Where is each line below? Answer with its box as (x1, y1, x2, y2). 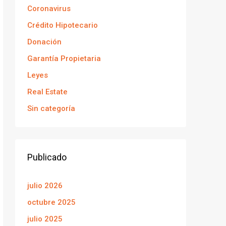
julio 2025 (27, 214, 63, 223)
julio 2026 (27, 181, 63, 190)
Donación (27, 37, 62, 46)
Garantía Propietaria (27, 54, 101, 63)
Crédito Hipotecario (27, 21, 98, 30)
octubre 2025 (27, 198, 76, 207)
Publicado (27, 152, 67, 162)
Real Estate (27, 87, 68, 96)
